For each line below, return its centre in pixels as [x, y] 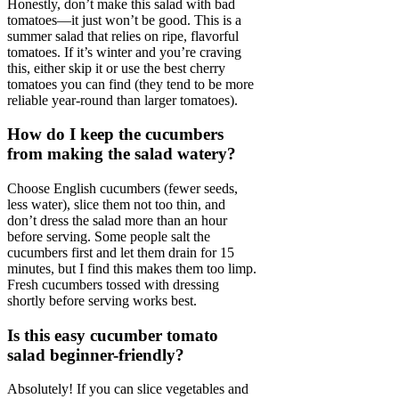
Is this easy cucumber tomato [113, 335]
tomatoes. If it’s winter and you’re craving [124, 52]
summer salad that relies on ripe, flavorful [123, 36]
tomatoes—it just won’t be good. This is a [124, 20]
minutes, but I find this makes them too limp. [132, 269]
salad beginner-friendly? [96, 354]
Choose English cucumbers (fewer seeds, [122, 189]
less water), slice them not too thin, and [116, 205]
